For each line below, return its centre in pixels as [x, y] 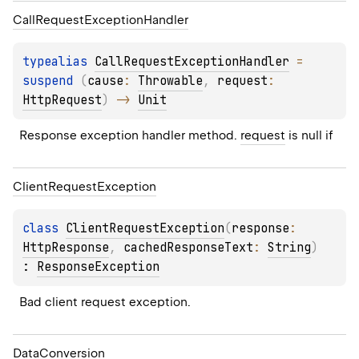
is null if [309, 136]
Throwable [170, 81]
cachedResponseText [188, 248]
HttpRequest [62, 101]
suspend [51, 81]
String [289, 248]
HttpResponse [66, 248]
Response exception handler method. [130, 136]
